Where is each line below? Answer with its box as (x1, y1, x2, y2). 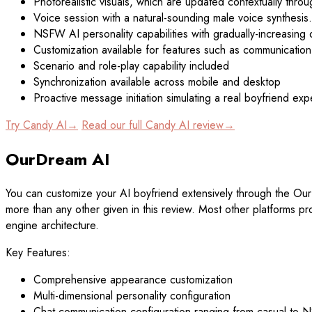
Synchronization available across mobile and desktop (33, 74, 281, 91)
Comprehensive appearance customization (33, 271, 233, 288)
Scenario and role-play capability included (33, 58, 229, 75)
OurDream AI (6, 147, 110, 172)
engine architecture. (6, 217, 99, 233)
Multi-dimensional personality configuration (33, 287, 231, 304)
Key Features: (6, 244, 70, 260)
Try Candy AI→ (6, 117, 78, 134)
